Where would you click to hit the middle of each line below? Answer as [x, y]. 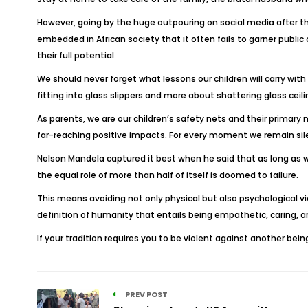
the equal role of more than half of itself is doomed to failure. [167, 175]
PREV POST [145, 294]
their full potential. [76, 55]
